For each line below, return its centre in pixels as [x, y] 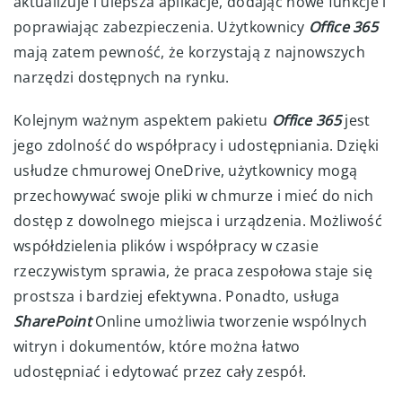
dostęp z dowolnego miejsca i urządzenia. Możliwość [198, 220]
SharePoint [52, 321]
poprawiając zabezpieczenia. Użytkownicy [161, 26]
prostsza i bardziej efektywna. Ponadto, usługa [177, 296]
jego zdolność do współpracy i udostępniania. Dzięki [197, 145]
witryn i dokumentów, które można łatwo [157, 346]
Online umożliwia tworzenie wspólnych [232, 321]
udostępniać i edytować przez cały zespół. [160, 371]
